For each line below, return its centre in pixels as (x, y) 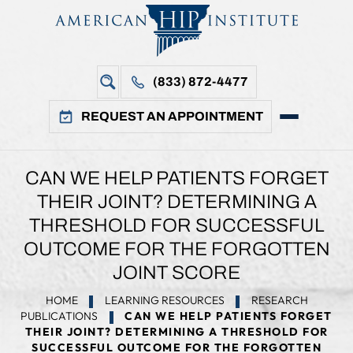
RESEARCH (279, 300)
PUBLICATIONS (59, 316)
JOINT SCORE (176, 273)
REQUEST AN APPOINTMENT (172, 116)
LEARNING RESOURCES (164, 300)
